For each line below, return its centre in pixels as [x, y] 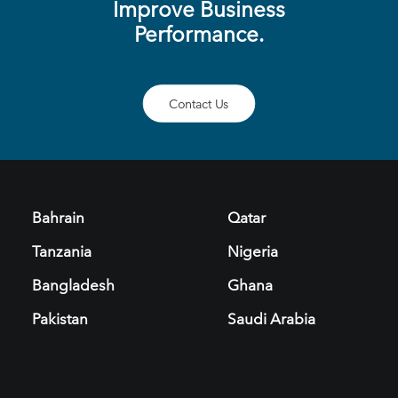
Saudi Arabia [271, 319]
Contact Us [199, 104]
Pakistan [60, 319]
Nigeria [253, 251]
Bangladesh [73, 285]
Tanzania [62, 251]
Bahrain [58, 218]
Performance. [199, 35]
